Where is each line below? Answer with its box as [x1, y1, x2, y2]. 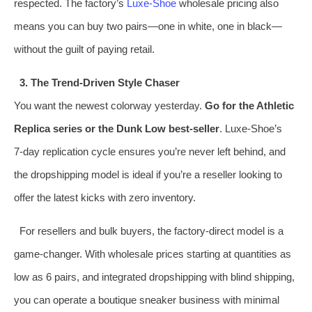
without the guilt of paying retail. [14, 42, 155, 55]
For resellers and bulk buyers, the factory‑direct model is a [19, 224, 283, 237]
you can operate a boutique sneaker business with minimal [14, 293, 279, 306]
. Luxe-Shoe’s [219, 122, 282, 134]
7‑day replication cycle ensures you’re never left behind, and [14, 145, 286, 157]
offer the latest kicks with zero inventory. [14, 191, 196, 203]
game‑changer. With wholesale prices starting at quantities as [14, 247, 291, 260]
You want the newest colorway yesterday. [14, 99, 205, 111]
